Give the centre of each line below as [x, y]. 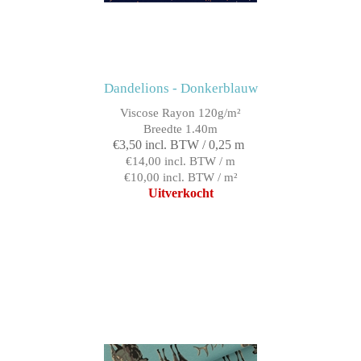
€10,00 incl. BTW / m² [180, 178]
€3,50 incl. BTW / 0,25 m [178, 145]
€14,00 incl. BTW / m [180, 162]
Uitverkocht [180, 193]
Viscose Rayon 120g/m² [180, 113]
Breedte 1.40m [180, 129]
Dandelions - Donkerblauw [180, 89]
